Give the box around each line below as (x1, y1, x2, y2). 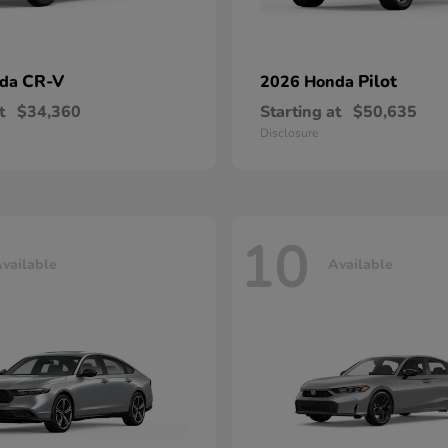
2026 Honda (260, 71, 358, 93)
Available (328, 254, 393, 274)
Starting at (260, 101, 341, 123)
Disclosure (260, 125, 318, 141)
